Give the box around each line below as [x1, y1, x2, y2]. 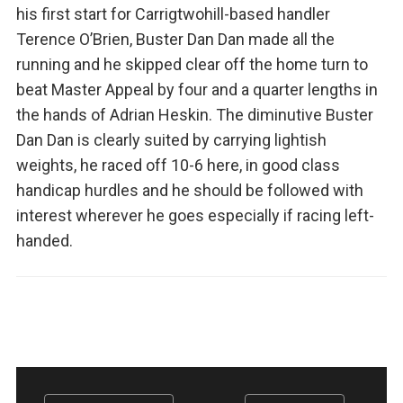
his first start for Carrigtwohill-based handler [15, 4, 330, 24]
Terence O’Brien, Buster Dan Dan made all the [15, 30, 335, 49]
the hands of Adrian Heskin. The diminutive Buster [15, 105, 373, 125]
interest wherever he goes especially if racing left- [15, 206, 374, 226]
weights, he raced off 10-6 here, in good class [15, 156, 340, 175]
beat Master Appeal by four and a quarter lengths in [15, 80, 378, 100]
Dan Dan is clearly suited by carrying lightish [15, 130, 327, 150]
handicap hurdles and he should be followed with [15, 181, 363, 201]
